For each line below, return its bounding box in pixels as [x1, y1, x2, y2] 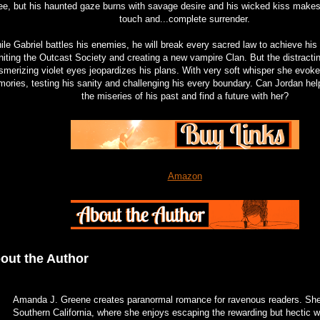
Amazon [167, 170, 202, 181]
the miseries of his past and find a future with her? [81, 90, 289, 101]
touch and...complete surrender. [119, 13, 250, 24]
